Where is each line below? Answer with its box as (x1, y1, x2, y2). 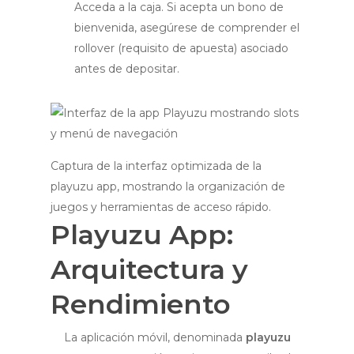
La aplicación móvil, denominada (63, 330, 246, 345)
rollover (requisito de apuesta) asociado (74, 41, 288, 55)
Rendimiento (51, 288, 231, 321)
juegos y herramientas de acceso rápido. (51, 200, 271, 214)
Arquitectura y (51, 253, 248, 286)
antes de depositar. (74, 62, 179, 76)
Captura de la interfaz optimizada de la (51, 159, 262, 173)
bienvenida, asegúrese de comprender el (74, 21, 299, 35)
